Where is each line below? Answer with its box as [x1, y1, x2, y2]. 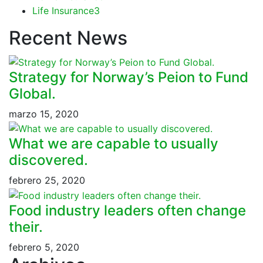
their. [9, 218, 43, 235]
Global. [9, 85, 56, 102]
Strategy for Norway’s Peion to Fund [9, 68, 248, 86]
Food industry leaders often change [9, 201, 246, 219]
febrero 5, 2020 [9, 241, 79, 253]
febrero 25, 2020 [9, 174, 85, 187]
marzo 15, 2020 [9, 107, 79, 120]
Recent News [9, 26, 127, 49]
